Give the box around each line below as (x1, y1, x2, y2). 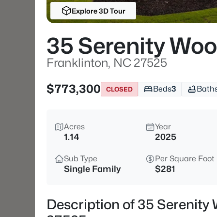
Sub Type (64, 154, 97, 163)
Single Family (64, 164, 121, 174)
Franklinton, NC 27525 (46, 56, 167, 70)
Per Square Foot (155, 154, 215, 163)
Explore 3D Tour (71, 6, 125, 15)
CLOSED (106, 85, 133, 93)
